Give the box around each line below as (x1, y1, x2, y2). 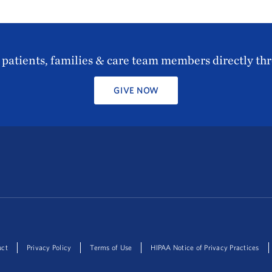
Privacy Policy (26, 243, 72, 253)
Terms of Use (90, 243, 132, 253)
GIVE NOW (114, 84, 158, 96)
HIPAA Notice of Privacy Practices (151, 243, 259, 253)
